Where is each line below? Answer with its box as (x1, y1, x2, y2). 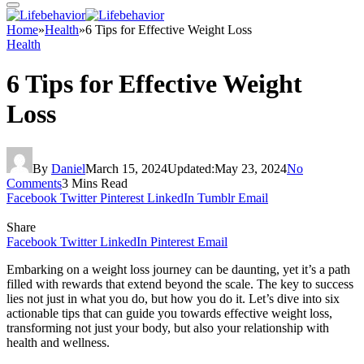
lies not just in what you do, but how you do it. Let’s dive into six (6, 291, 340, 305)
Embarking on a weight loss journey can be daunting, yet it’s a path (6, 262, 350, 276)
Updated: (167, 161, 214, 175)
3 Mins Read (62, 175, 128, 190)
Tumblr (197, 190, 235, 205)
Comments (6, 175, 62, 190)
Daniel (51, 161, 85, 175)
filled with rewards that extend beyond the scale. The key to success (6, 276, 353, 291)
